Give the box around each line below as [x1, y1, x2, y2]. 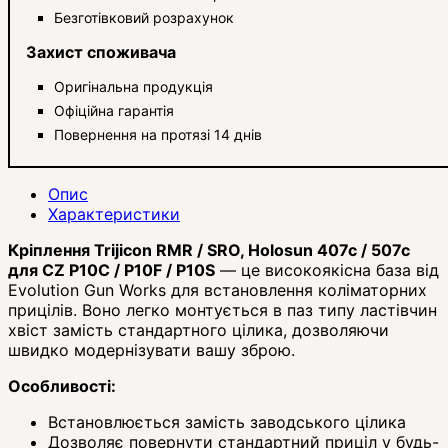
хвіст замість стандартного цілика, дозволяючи [8, 319, 389, 340]
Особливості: [8, 375, 116, 396]
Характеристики [48, 203, 180, 224]
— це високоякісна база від [215, 259, 439, 280]
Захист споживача [26, 41, 176, 62]
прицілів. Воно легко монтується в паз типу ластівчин [8, 299, 437, 320]
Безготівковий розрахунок [54, 8, 234, 26]
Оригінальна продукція [54, 77, 213, 95]
